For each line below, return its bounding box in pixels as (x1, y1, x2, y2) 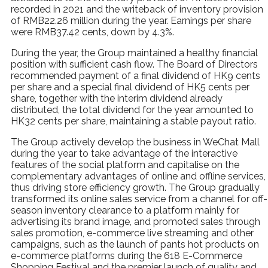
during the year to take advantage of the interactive (11, 148, 237, 159)
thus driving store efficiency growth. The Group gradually (11, 182, 260, 193)
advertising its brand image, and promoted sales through (11, 216, 260, 227)
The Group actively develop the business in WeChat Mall (11, 136, 260, 148)
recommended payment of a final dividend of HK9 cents (11, 70, 260, 81)
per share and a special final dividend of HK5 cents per (11, 81, 249, 93)
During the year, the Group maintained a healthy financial (11, 47, 258, 59)
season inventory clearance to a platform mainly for (11, 205, 239, 216)
